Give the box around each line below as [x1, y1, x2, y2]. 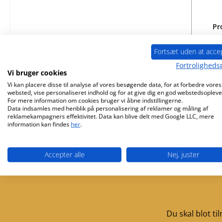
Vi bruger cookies [7, 67, 67, 77]
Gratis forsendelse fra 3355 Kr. [20, 155, 121, 165]
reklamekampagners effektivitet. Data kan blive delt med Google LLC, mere [7, 111, 214, 120]
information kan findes [7, 119, 71, 128]
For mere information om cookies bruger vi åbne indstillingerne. [7, 96, 183, 105]
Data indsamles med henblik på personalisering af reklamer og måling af [7, 104, 208, 112]
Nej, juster [167, 149, 199, 159]
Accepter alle [44, 149, 85, 159]
